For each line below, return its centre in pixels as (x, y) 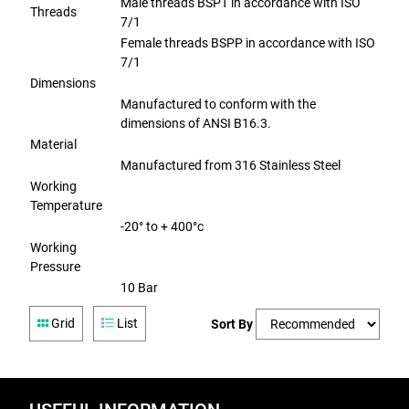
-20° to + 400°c (162, 226)
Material (53, 144)
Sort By (232, 324)
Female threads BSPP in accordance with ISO (248, 43)
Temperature (66, 205)
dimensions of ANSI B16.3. (196, 123)
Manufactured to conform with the (218, 104)
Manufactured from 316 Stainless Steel (231, 165)
